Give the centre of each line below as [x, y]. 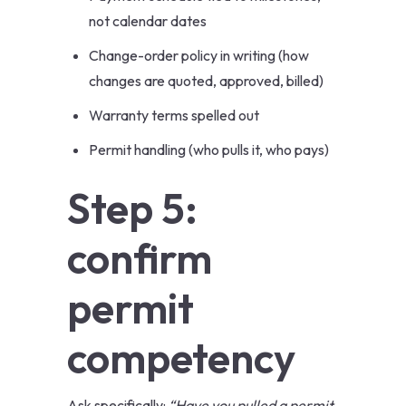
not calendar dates [148, 21]
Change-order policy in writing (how [199, 56]
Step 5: [132, 209]
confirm [140, 259]
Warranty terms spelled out [174, 116]
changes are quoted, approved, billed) [206, 81]
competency [181, 358]
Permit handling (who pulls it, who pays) [209, 150]
